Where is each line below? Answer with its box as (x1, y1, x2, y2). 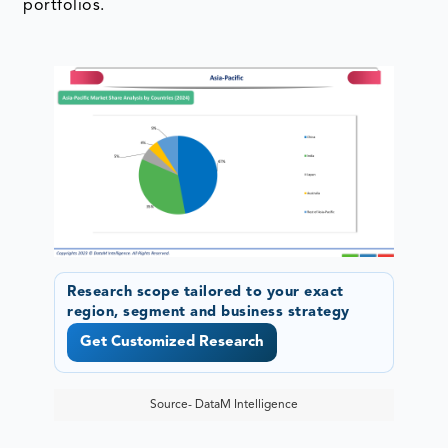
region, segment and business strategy (67, 305, 350, 321)
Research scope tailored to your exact (67, 285, 344, 301)
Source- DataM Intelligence (149, 398, 298, 411)
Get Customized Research (80, 334, 265, 350)
